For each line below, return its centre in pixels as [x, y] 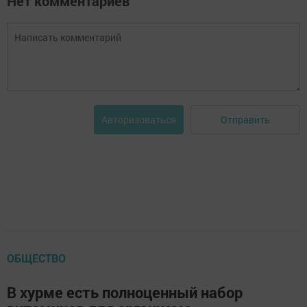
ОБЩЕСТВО [36, 258]
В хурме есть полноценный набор [125, 292]
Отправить [245, 119]
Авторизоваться [139, 120]
